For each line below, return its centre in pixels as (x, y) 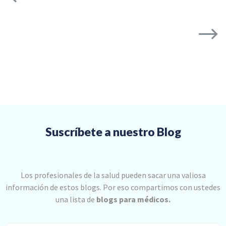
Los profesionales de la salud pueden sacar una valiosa (113, 175)
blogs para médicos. (133, 200)
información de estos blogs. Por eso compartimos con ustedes (113, 187)
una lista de (76, 200)
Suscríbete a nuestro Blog (113, 132)
